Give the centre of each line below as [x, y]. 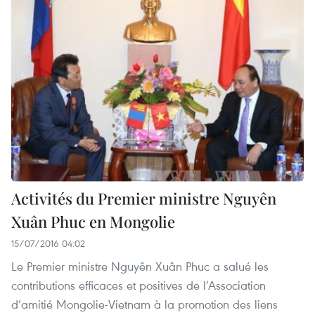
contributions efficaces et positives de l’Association [139, 285]
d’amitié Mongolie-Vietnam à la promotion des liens [144, 304]
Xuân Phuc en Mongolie [93, 221]
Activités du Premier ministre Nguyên [144, 198]
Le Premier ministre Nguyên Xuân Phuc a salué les [140, 266]
